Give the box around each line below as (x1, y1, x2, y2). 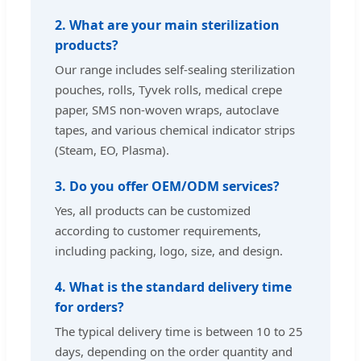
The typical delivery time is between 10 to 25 (55, 323, 303, 340)
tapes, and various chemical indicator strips (55, 122, 295, 139)
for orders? (55, 298, 124, 317)
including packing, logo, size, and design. (55, 243, 283, 259)
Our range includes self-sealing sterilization (55, 61, 295, 78)
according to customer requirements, (55, 222, 261, 239)
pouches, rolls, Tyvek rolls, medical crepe (55, 81, 282, 98)
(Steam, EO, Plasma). (55, 142, 169, 159)
